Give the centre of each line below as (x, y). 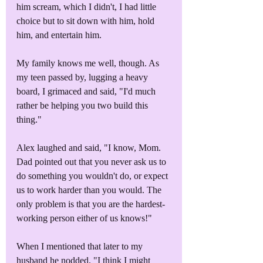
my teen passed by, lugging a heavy (83, 77)
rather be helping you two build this (83, 105)
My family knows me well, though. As (89, 63)
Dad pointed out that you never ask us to (92, 161)
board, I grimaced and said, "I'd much (87, 91)
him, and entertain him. (59, 35)
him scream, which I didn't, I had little (87, 6)
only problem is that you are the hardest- (91, 204)
